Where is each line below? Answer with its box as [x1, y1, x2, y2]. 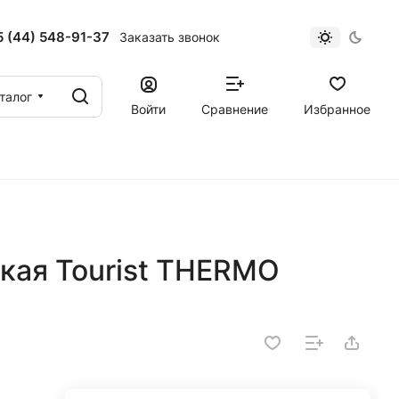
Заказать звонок [118, 29, 220, 45]
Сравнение [201, 101, 268, 117]
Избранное [304, 101, 370, 117]
